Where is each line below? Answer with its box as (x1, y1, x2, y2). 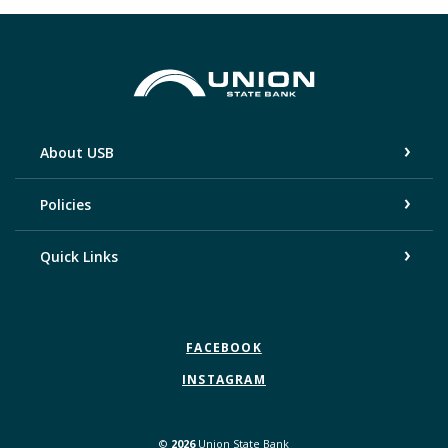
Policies (40, 194, 91, 214)
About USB (40, 142, 114, 162)
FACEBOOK (186, 338, 262, 356)
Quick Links (40, 246, 118, 266)
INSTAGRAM (182, 370, 266, 388)
